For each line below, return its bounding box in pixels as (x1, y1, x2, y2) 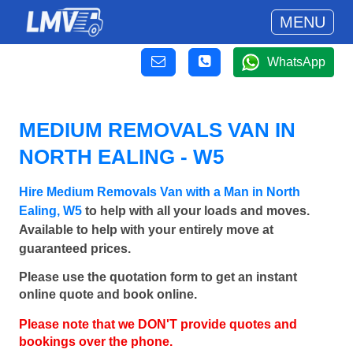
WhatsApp (267, 55, 325, 69)
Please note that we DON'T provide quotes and (19, 318, 297, 332)
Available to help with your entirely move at (19, 223, 273, 236)
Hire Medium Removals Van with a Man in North (19, 185, 300, 199)
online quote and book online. (19, 288, 197, 302)
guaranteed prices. (19, 242, 131, 255)
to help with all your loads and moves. (82, 204, 310, 217)
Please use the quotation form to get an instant (19, 270, 297, 284)
